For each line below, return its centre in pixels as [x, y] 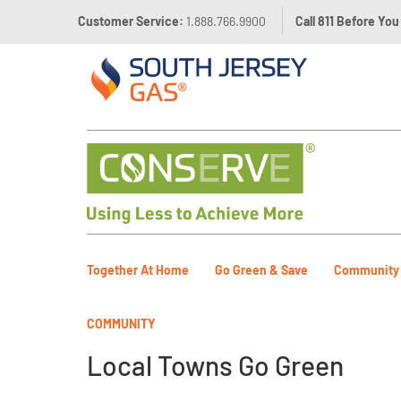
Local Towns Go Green [215, 365]
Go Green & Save [261, 270]
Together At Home [138, 270]
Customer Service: [132, 21]
